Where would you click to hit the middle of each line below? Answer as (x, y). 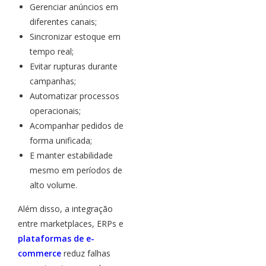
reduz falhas (86, 253)
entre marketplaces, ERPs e (71, 223)
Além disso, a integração (65, 208)
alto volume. (53, 185)
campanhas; (53, 81)
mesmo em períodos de (76, 170)
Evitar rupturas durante (74, 66)
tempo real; (52, 51)
